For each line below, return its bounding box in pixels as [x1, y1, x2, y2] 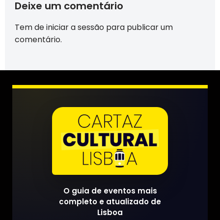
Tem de [15, 22, 46, 33]
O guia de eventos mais [63, 185, 157, 196]
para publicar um [104, 22, 173, 33]
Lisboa [97, 207, 123, 218]
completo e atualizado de [59, 196, 161, 207]
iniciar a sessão [46, 22, 104, 33]
